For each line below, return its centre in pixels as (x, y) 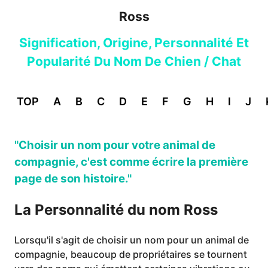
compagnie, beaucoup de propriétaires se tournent (131, 254)
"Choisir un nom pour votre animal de (115, 145)
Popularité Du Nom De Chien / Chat (134, 61)
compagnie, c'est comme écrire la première (131, 162)
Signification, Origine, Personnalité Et (134, 43)
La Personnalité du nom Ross (116, 209)
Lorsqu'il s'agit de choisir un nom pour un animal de (132, 240)
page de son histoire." (73, 179)
